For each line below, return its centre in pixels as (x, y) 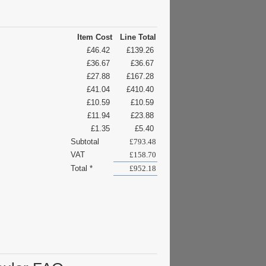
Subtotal (85, 142)
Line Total (138, 37)
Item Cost (95, 37)
